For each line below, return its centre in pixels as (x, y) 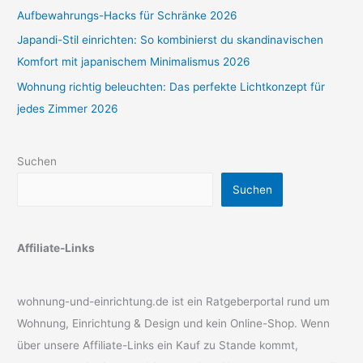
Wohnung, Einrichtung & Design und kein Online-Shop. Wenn (174, 323)
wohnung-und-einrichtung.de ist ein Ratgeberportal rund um (174, 301)
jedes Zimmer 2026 (68, 108)
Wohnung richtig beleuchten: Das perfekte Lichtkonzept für (171, 86)
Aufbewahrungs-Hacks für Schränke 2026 (128, 15)
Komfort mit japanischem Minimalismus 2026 (134, 62)
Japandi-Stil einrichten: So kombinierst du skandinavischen (171, 40)
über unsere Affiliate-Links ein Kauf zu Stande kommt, (158, 345)
